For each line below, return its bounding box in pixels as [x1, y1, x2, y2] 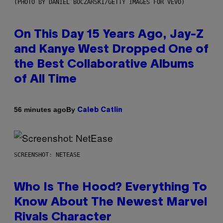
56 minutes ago [14, 106, 66, 114]
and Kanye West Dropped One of [14, 44, 209, 55]
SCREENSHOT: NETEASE [14, 151, 80, 158]
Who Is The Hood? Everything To [14, 182, 207, 193]
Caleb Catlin [77, 107, 122, 113]
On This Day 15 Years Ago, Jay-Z [14, 29, 204, 40]
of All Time [14, 74, 77, 85]
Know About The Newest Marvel [14, 197, 207, 208]
